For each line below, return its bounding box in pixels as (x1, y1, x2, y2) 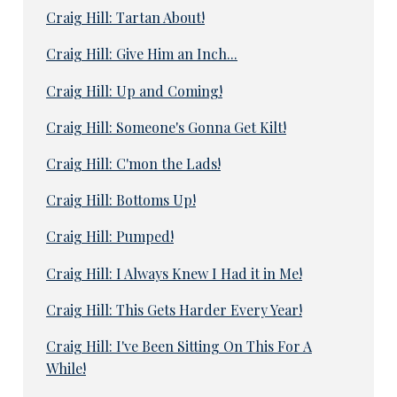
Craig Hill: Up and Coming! (45, 81, 222, 100)
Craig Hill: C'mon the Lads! (45, 154, 221, 173)
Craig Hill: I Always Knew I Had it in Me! (45, 263, 302, 283)
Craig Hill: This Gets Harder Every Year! (45, 300, 302, 319)
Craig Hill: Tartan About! (45, 8, 205, 27)
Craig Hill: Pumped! (45, 227, 174, 246)
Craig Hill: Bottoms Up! (45, 191, 196, 210)
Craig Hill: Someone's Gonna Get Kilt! (45, 117, 286, 136)
